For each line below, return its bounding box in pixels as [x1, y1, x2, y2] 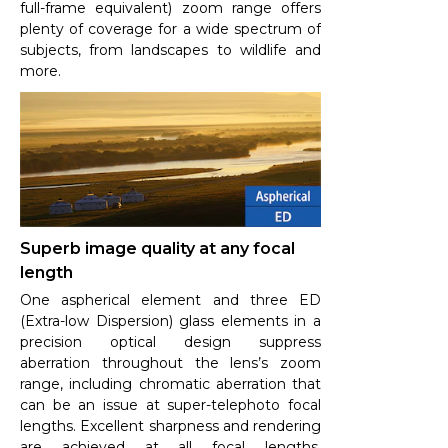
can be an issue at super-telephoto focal [20, 396, 321, 415]
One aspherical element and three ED [20, 291, 321, 310]
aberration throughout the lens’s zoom [20, 354, 321, 373]
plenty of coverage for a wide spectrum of [20, 19, 321, 38]
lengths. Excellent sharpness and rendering [20, 417, 321, 436]
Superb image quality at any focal [20, 239, 295, 259]
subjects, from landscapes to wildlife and [20, 40, 321, 59]
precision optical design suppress [20, 333, 321, 352]
